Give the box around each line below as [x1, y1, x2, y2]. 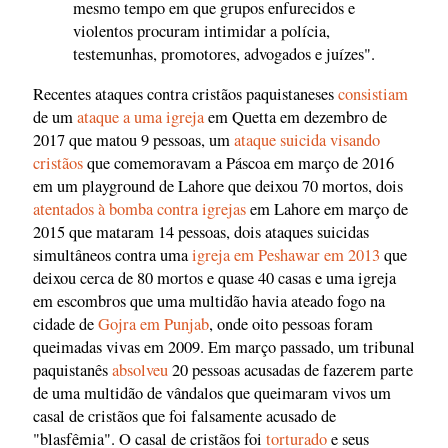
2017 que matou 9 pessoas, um [33, 128, 234, 151]
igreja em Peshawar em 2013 [192, 243, 380, 266]
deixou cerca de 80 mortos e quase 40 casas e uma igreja [33, 266, 396, 289]
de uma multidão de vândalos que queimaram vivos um [33, 381, 391, 404]
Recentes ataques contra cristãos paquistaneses [33, 82, 338, 105]
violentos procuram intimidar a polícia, [73, 20, 330, 43]
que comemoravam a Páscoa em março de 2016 [87, 151, 394, 174]
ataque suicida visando [234, 128, 380, 151]
